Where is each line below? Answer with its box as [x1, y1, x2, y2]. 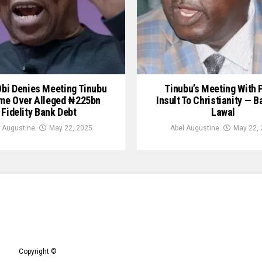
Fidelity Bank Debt [1, 106, 77, 119]
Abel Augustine [170, 124, 219, 133]
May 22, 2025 [49, 124, 92, 133]
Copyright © [19, 247, 57, 256]
